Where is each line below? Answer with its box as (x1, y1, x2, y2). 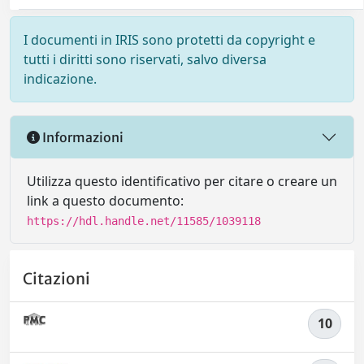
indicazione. (24, 70, 97, 89)
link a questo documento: (27, 192, 184, 210)
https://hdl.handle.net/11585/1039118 (27, 214, 261, 228)
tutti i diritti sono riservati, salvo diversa (24, 50, 266, 69)
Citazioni (23, 268, 90, 288)
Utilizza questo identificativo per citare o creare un (27, 172, 337, 191)
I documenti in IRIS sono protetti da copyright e (24, 31, 315, 50)
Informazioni (40, 128, 123, 145)
